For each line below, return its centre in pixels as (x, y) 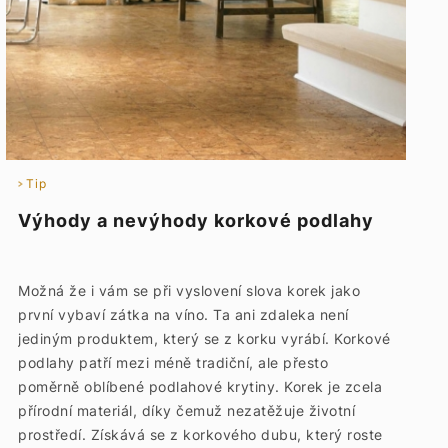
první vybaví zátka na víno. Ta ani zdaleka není (183, 314)
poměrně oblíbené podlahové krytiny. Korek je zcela (200, 386)
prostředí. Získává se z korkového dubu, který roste (200, 434)
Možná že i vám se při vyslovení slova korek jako (189, 290)
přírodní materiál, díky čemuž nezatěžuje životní (187, 410)
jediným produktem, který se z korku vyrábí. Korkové (204, 338)
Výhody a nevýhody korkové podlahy (196, 220)
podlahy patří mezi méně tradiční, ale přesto (173, 362)
